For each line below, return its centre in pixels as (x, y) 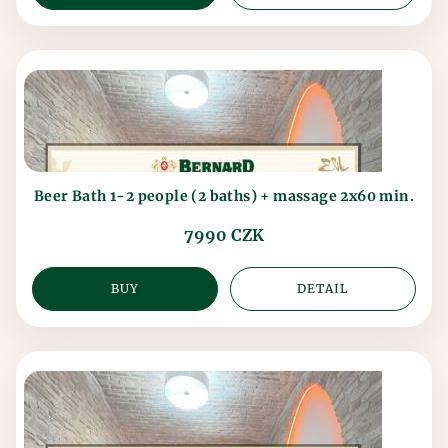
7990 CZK (224, 234)
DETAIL (323, 288)
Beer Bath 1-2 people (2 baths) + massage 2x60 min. (224, 195)
